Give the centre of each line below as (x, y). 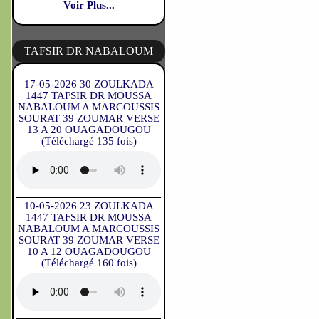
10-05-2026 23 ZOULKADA (89, 206)
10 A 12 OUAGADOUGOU (89, 251)
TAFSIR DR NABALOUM (89, 51)
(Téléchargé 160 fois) (89, 263)
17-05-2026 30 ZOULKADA (89, 84)
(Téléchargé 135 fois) (89, 141)
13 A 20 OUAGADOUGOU (89, 130)
